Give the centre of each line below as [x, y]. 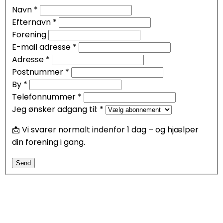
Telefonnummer [45, 97]
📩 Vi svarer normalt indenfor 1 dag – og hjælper [105, 130]
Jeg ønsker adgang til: [56, 110]
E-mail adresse [42, 47]
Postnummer [39, 72]
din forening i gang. [49, 142]
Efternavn [32, 22]
